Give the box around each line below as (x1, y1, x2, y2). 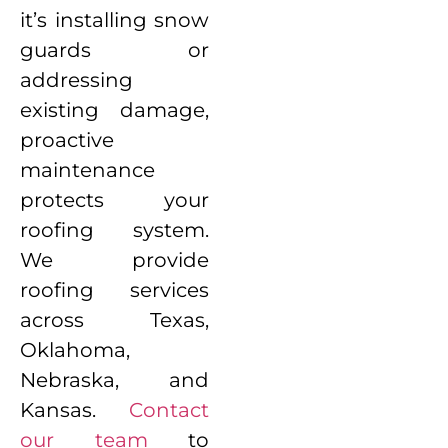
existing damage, (20, 97, 210, 122)
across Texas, (20, 307, 210, 332)
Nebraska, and (20, 367, 210, 392)
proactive (20, 127, 114, 152)
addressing (20, 67, 133, 92)
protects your (20, 187, 210, 212)
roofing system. (20, 217, 210, 242)
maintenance (20, 157, 155, 182)
